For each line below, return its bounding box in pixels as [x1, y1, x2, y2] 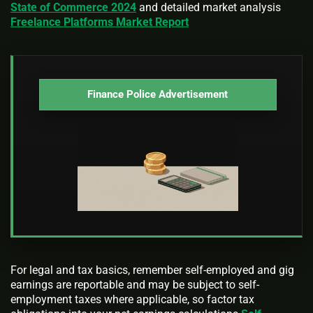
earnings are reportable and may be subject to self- [10, 278, 259, 292]
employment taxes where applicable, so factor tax [10, 293, 254, 307]
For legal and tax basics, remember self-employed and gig [10, 263, 294, 277]
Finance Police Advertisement [87, 88, 228, 101]
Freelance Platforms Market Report [10, 15, 189, 29]
